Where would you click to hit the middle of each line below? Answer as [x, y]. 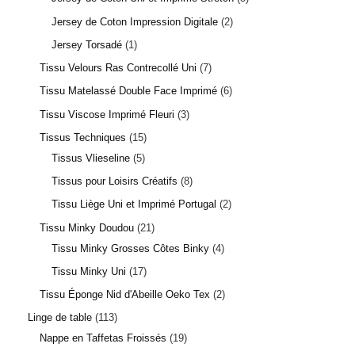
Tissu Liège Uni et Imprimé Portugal [134, 204]
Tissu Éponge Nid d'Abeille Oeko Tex [125, 295]
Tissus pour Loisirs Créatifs [115, 181]
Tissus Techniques [83, 137]
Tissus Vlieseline [91, 158]
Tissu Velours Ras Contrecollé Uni [118, 68]
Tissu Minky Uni [89, 271]
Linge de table [60, 318]
